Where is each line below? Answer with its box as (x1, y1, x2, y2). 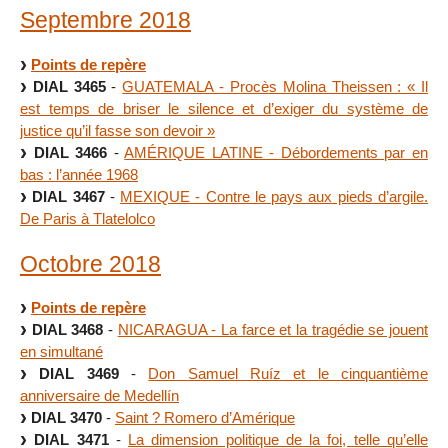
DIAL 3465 (32, 77, 106, 95)
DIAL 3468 (31, 321, 104, 339)
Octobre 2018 (20, 250, 161, 277)
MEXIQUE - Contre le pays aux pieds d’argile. (120, 187, 429, 205)
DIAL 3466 (33, 143, 108, 161)
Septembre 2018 (20, 6, 191, 33)
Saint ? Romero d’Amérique (115, 409, 295, 427)
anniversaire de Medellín (20, 387, 179, 405)
